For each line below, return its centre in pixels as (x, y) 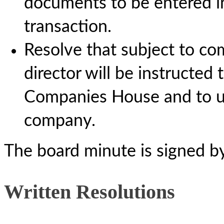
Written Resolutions (89, 192)
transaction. (68, 27)
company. (60, 121)
